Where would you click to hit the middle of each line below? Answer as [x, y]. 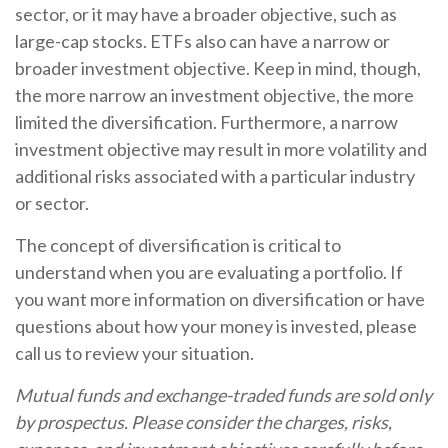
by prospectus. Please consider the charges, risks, [203, 421]
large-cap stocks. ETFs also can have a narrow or [202, 40]
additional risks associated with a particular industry [215, 175]
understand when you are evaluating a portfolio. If [209, 271]
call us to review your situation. [134, 352]
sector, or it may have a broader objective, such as [206, 13]
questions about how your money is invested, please [216, 325]
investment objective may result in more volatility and [221, 148]
